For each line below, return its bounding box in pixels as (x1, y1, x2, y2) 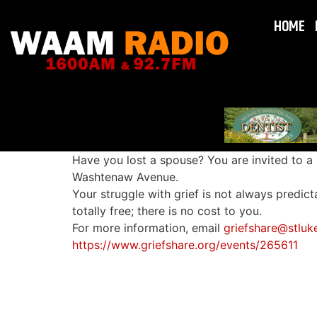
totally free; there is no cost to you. (72, 204, 262, 218)
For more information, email (72, 221, 224, 235)
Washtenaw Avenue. (72, 170, 178, 184)
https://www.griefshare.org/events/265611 (72, 238, 298, 252)
